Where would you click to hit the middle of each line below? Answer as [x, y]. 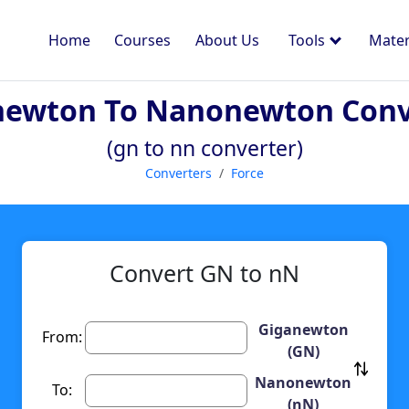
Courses [143, 40]
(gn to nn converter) [204, 148]
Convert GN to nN [204, 273]
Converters [178, 173]
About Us [227, 40]
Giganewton [303, 330]
